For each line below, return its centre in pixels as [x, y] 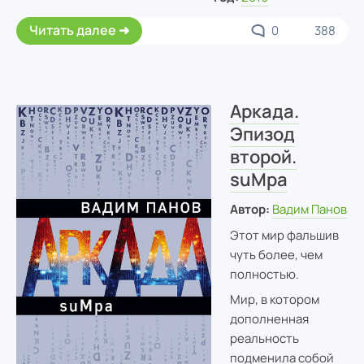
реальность [264, 339]
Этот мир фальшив [284, 235]
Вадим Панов [310, 210]
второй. [263, 157]
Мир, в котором [274, 300]
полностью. [264, 274]
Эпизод [262, 134]
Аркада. [264, 111]
